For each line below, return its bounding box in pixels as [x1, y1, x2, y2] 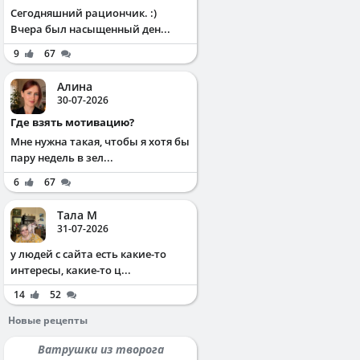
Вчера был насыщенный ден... [10, 21, 170, 36]
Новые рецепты [8, 313, 88, 327]
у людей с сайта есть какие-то [10, 246, 166, 261]
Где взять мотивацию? [16, 114, 134, 129]
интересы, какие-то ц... [10, 262, 131, 277]
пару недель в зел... [10, 149, 113, 165]
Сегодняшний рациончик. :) [10, 5, 157, 20]
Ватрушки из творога [44, 341, 164, 357]
